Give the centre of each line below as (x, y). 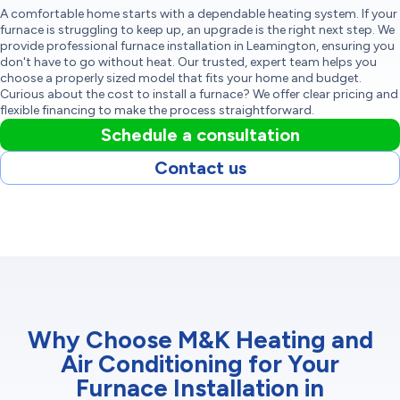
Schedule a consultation (200, 134)
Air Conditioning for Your (200, 363)
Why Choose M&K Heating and (200, 339)
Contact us (200, 167)
